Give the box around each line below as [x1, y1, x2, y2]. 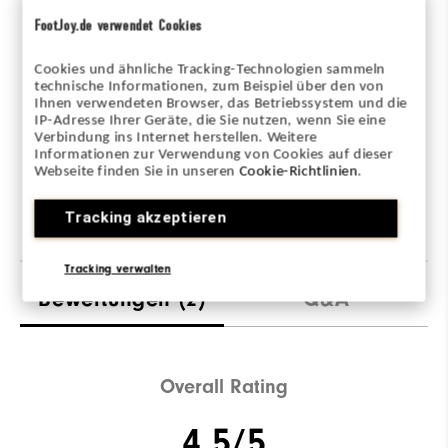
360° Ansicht [144, 122, 304, 155]
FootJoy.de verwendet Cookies [34, 16, 203, 34]
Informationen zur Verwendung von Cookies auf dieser [34, 147, 394, 162]
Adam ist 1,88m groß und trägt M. [93, 172, 355, 192]
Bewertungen [38, 285, 172, 312]
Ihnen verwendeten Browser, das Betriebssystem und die [34, 96, 408, 111]
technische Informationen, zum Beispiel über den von [34, 79, 385, 94]
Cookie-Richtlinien [239, 164, 358, 179]
